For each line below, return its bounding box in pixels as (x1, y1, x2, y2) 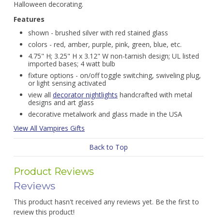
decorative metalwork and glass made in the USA (28, 109, 182, 119)
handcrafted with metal (117, 90, 192, 99)
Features (13, 15, 45, 24)
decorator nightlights (52, 90, 118, 99)
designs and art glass (28, 98, 94, 107)
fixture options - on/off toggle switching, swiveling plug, (28, 71, 201, 80)
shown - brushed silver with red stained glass (28, 28, 168, 37)
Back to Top (89, 142, 128, 152)
